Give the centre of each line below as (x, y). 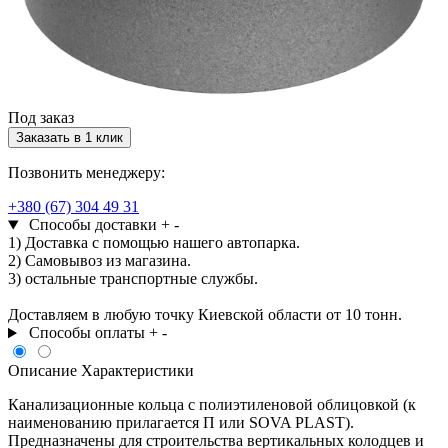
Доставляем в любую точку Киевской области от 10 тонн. (205, 315)
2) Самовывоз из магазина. (99, 261)
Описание (44, 371)
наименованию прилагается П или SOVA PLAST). (181, 423)
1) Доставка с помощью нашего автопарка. (154, 243)
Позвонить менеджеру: (86, 173)
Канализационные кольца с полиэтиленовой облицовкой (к (212, 405)
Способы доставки (92, 225)
